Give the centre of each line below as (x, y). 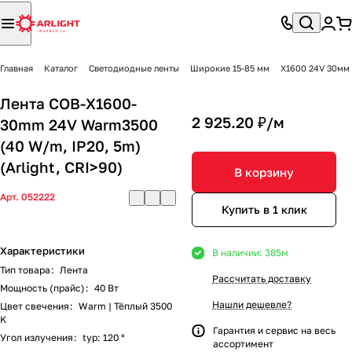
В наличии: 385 (247, 253)
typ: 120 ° (104, 337)
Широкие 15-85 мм (230, 68)
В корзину (264, 172)
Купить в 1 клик (264, 209)
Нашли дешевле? (252, 304)
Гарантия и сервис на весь (274, 330)
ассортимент (243, 344)
